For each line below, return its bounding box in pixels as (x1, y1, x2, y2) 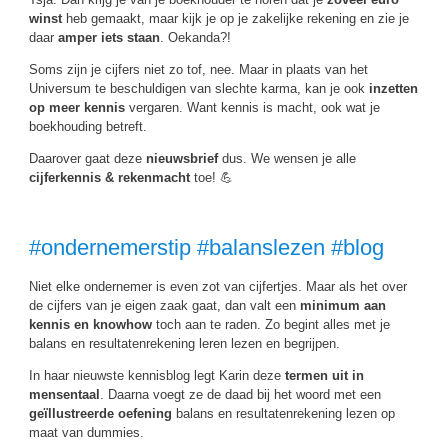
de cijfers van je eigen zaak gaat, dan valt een (29, 298, 300, 313)
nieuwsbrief (146, 151, 218, 166)
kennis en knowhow (29, 317, 152, 332)
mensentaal (29, 387, 100, 402)
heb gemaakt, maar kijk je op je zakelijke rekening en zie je (62, 11, 409, 26)
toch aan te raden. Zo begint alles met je (152, 317, 390, 332)
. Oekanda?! (160, 30, 231, 45)
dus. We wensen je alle (218, 151, 356, 166)
